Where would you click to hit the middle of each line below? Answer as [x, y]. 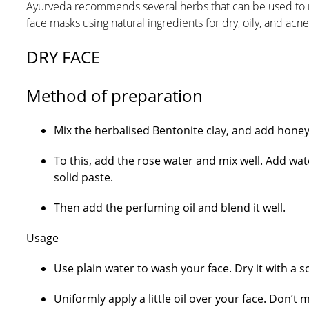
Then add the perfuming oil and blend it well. [169, 208]
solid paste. [83, 177]
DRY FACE [63, 57]
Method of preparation [114, 96]
